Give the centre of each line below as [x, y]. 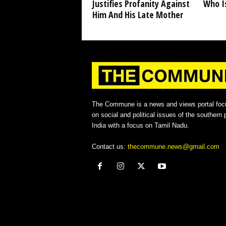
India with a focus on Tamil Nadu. [140, 126]
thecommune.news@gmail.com [173, 147]
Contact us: [109, 147]
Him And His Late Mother [137, 15]
